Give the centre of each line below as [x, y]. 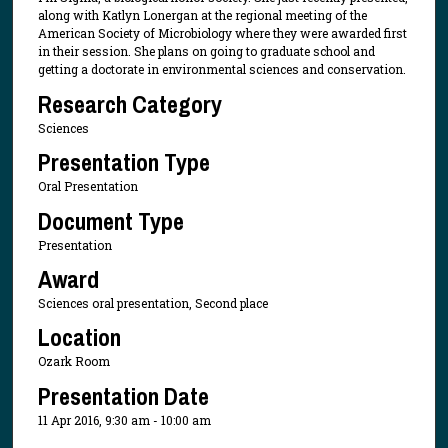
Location [79, 337]
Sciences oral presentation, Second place [152, 303]
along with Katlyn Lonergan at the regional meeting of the [202, 15]
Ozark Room [73, 361]
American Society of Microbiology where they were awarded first [222, 33]
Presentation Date [123, 395]
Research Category [129, 103]
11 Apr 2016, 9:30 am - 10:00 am [124, 419]
